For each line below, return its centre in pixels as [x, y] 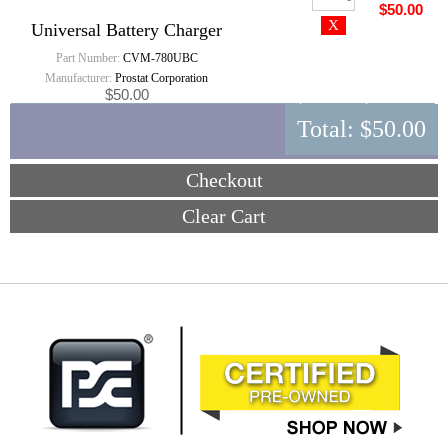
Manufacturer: [79, 78]
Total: [328, 129]
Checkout [224, 180]
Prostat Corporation [160, 78]
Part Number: [87, 58]
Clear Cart [224, 216]
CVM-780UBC [158, 58]
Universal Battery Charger [127, 30]
